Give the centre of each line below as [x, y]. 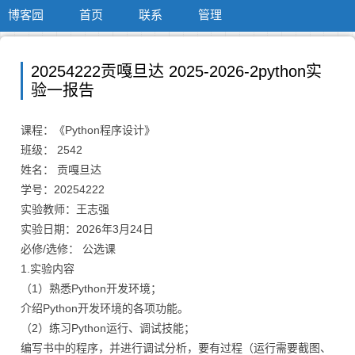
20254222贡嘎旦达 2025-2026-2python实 [176, 71]
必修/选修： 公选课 [68, 249]
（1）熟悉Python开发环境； [91, 288]
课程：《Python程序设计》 [88, 130]
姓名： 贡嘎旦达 [61, 170]
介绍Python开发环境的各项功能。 [105, 308]
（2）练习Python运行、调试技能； [108, 328]
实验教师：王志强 [65, 209]
